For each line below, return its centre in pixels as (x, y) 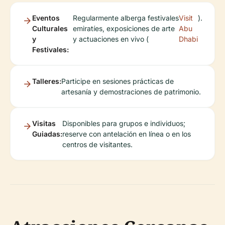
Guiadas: (47, 134)
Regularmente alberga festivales (126, 18)
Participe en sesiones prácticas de (118, 81)
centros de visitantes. (97, 144)
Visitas (44, 123)
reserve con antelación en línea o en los (127, 134)
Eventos (46, 18)
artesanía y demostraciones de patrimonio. (131, 91)
